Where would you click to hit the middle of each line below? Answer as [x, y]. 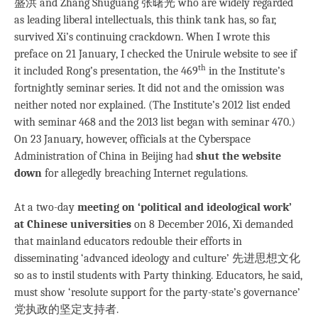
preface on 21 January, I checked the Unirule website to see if [155, 54]
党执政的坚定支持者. [66, 310]
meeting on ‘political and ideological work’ [185, 208]
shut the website [238, 157]
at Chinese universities [73, 225]
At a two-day [46, 208]
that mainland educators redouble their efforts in [128, 242]
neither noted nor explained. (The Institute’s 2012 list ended [152, 105]
